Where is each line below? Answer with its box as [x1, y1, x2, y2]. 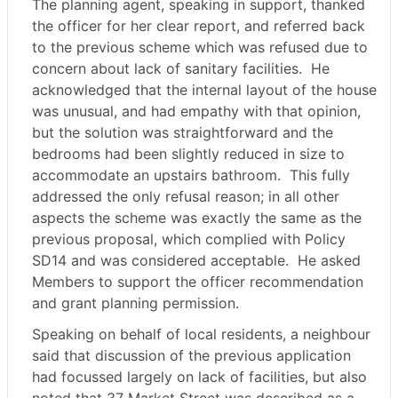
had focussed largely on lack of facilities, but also [32, 368, 367, 386]
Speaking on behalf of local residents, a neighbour [32, 325, 370, 344]
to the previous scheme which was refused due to [32, 38, 368, 57]
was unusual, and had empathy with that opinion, [32, 102, 361, 121]
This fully [285, 166, 350, 185]
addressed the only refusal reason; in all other [32, 187, 339, 206]
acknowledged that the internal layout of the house [32, 81, 377, 99]
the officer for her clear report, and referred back [32, 17, 365, 36]
